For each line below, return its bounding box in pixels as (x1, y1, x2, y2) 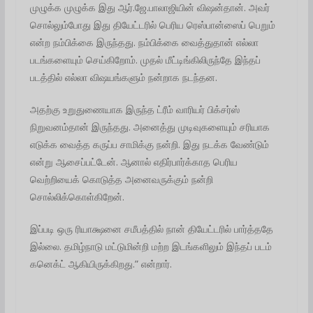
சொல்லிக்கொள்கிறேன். (29, 189, 124, 203)
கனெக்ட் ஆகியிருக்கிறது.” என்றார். (29, 256, 172, 270)
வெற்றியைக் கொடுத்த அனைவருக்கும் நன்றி (29, 172, 213, 186)
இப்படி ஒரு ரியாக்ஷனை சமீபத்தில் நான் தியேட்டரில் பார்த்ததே (29, 221, 273, 235)
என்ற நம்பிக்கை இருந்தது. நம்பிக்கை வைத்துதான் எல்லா (29, 35, 259, 49)
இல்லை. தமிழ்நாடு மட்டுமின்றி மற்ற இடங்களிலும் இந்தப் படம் (29, 239, 272, 253)
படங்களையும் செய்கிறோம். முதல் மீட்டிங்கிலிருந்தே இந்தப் (29, 52, 261, 66)
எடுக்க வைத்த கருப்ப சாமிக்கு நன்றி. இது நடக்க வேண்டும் (29, 137, 269, 151)
